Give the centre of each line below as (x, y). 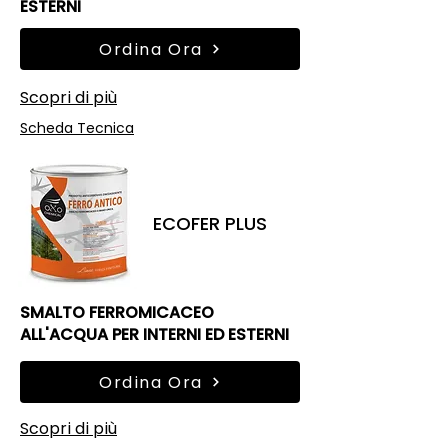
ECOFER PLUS (210, 223)
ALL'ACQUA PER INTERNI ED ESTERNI (154, 334)
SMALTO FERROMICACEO (117, 312)
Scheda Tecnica (77, 128)
